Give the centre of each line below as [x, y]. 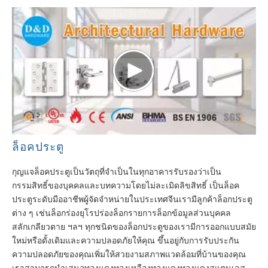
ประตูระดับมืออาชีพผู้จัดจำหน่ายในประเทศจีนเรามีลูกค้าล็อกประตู [132, 199]
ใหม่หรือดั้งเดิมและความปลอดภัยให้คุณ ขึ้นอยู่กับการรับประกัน [126, 240]
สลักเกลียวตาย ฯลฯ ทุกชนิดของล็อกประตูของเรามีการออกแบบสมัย [134, 226]
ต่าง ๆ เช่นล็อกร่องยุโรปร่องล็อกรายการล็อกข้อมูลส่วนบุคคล [121, 213]
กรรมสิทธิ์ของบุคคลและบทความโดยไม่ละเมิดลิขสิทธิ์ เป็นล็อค [126, 185]
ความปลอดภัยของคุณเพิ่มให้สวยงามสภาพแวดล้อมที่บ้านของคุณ [129, 254]
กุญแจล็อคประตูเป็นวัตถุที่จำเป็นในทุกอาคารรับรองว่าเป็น [117, 171]
